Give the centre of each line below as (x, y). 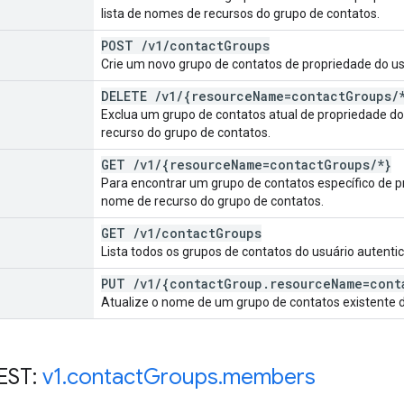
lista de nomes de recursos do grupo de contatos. (240, 13)
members (269, 376)
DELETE (128, 96)
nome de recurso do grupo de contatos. (212, 201)
